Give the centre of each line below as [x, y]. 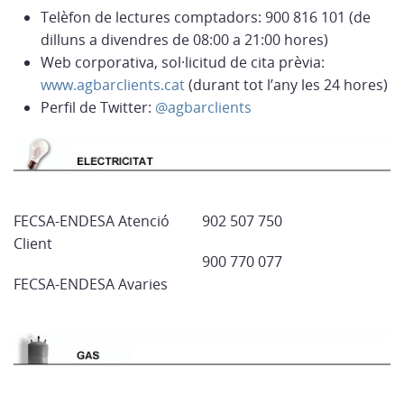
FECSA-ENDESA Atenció [92, 220]
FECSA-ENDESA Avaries [91, 284]
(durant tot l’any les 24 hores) [286, 85]
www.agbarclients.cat [113, 85]
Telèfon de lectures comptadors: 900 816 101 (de [206, 18]
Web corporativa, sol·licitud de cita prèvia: [183, 63]
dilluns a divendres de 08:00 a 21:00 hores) [184, 40]
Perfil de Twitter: [98, 108]
